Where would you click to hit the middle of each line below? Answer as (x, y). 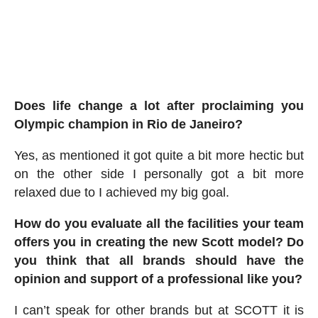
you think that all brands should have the (159, 260)
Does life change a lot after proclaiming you (159, 105)
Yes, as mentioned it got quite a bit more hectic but (159, 155)
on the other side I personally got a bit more (159, 174)
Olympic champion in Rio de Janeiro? (128, 124)
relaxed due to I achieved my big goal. (121, 192)
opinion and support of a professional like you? (158, 279)
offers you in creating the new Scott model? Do (159, 242)
